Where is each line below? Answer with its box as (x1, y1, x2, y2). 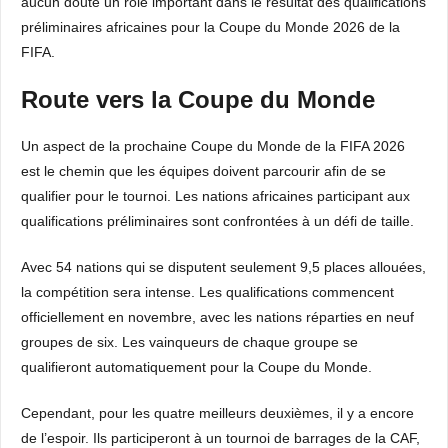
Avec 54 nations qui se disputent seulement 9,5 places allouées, (21, 259, 426, 275)
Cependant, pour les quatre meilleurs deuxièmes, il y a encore (21, 405, 414, 421)
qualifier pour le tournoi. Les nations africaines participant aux (21, 188, 410, 204)
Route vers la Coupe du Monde (21, 86, 375, 113)
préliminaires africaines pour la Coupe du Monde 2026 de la (21, 19, 400, 35)
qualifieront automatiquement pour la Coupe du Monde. (21, 359, 372, 375)
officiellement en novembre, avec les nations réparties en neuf (21, 309, 414, 325)
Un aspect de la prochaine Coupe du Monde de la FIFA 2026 (21, 138, 405, 154)
